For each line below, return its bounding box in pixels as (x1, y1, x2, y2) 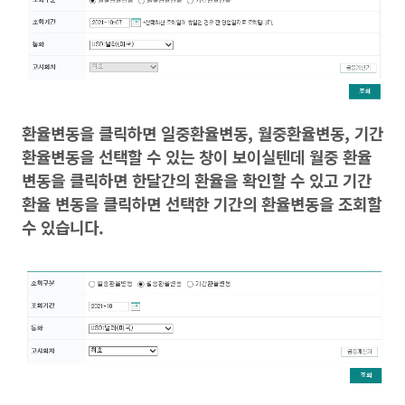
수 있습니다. (22, 215, 104, 239)
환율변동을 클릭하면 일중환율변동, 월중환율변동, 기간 (22, 121, 383, 145)
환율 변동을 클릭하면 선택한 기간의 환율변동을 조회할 (22, 192, 381, 215)
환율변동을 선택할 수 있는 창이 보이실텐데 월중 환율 (22, 145, 372, 168)
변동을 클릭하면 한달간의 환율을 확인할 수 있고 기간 (22, 168, 372, 192)
